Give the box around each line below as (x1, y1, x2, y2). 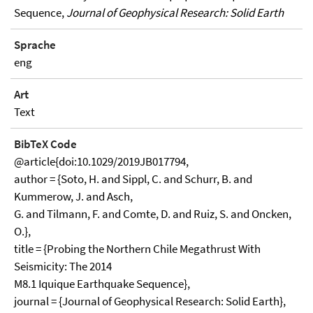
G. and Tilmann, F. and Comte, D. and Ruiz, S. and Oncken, (14, 206, 291, 221)
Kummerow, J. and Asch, (14, 189, 133, 204)
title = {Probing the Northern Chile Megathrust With (14, 241, 261, 256)
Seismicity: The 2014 (14, 259, 112, 274)
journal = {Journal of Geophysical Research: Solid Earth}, (14, 293, 286, 309)
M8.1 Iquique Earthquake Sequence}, (14, 276, 190, 291)
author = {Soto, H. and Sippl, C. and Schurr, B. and (14, 171, 252, 187)
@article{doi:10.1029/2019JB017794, (14, 154, 189, 169)
